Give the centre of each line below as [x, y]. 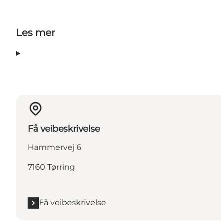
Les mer [36, 33]
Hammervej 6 [55, 147]
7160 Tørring [51, 167]
